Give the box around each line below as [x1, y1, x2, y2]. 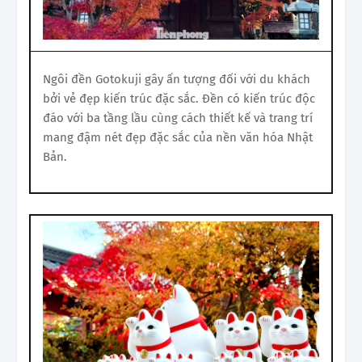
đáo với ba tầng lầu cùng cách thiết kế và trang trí [43, 110, 313, 125]
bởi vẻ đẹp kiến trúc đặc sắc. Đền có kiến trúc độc [43, 90, 315, 106]
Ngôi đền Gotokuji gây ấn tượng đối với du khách [43, 71, 310, 86]
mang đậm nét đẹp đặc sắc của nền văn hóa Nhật [43, 129, 313, 145]
